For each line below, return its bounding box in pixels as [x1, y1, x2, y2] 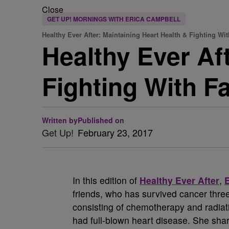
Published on [78, 115, 124, 125]
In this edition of [73, 174, 140, 187]
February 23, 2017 [78, 126, 153, 139]
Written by [42, 115, 78, 125]
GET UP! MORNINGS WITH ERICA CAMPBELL [47, 14, 180, 24]
